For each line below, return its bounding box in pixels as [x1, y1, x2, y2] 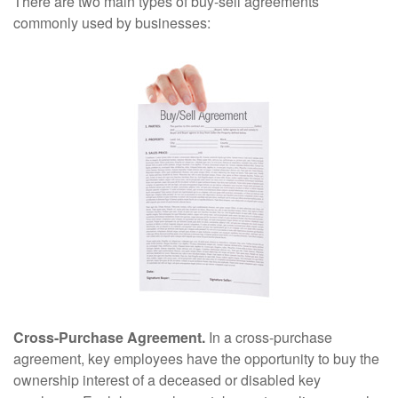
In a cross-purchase [205, 327, 332, 347]
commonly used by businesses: [13, 12, 211, 33]
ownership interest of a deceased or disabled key [13, 370, 321, 390]
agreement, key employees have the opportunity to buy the [13, 348, 379, 369]
